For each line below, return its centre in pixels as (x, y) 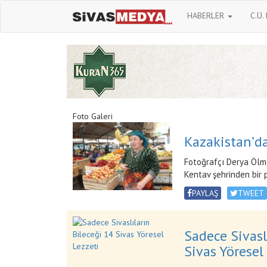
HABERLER (207, 15)
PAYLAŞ (205, 193)
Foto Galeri (93, 116)
